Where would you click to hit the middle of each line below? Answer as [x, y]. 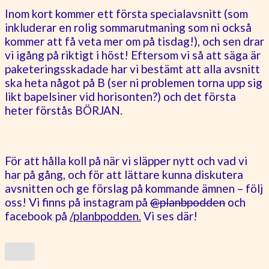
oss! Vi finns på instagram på [77, 202]
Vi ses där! [169, 216]
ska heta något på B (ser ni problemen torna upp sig [134, 82]
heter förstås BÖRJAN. [64, 110]
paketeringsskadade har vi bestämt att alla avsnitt [132, 68]
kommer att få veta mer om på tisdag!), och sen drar [134, 41]
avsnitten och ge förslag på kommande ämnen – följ [134, 188]
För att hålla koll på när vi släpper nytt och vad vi [126, 160]
